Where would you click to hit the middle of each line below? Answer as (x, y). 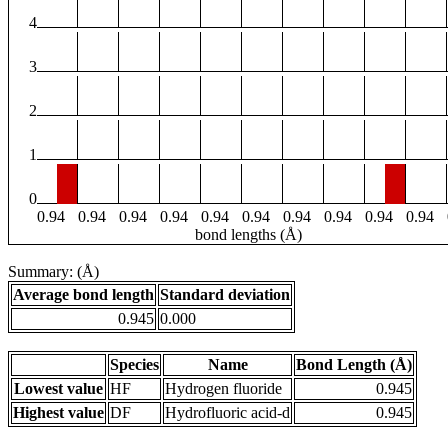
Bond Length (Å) (354, 365)
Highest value (58, 413)
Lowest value (58, 389)
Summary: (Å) (53, 272)
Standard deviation (225, 295)
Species (134, 365)
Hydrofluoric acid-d (227, 413)
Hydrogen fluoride (223, 389)
